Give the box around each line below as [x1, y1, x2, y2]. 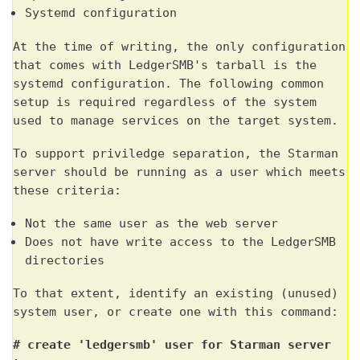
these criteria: [13, 182, 121, 198]
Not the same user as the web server [25, 215, 278, 231]
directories [25, 252, 104, 268]
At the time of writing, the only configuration [13, 39, 346, 54]
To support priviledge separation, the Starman [13, 145, 338, 161]
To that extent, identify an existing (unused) [13, 286, 338, 301]
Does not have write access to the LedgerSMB [25, 234, 336, 249]
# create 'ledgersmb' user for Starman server [13, 337, 331, 353]
